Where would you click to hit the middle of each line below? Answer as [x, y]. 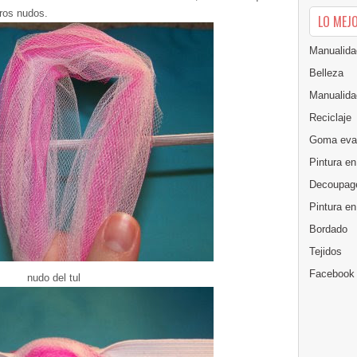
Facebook [332, 273]
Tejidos [326, 251]
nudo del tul [54, 278]
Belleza [326, 73]
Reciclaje [330, 117]
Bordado [328, 229]
